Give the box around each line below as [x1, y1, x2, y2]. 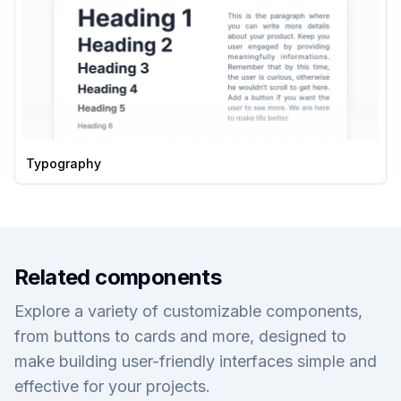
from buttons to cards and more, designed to [14, 327, 346, 346]
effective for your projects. [14, 377, 210, 396]
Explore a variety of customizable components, [14, 302, 363, 320]
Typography [26, 156, 101, 171]
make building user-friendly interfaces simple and [14, 352, 377, 371]
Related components [14, 264, 222, 290]
